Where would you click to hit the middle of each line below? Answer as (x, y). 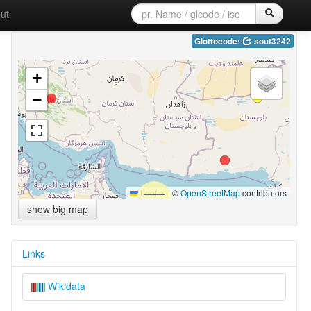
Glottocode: (218, 41)
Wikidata (65, 286)
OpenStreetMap (210, 192)
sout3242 (271, 41)
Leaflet (152, 192)
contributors (263, 192)
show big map (57, 209)
